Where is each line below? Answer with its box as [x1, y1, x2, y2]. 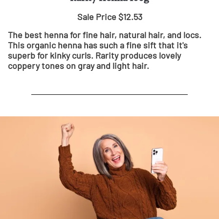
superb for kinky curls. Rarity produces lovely [8, 49, 181, 61]
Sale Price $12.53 [77, 11, 142, 22]
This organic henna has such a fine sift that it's [8, 39, 188, 50]
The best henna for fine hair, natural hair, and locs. [8, 29, 201, 40]
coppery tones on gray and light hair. [8, 60, 149, 71]
